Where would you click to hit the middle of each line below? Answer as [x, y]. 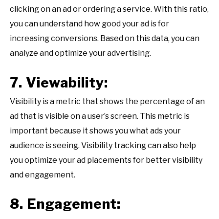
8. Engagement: [65, 204]
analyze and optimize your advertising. [80, 53]
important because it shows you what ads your [95, 131]
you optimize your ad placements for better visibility [106, 160]
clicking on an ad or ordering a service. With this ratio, [109, 9]
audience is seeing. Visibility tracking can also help [103, 145]
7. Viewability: [59, 82]
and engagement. [43, 175]
